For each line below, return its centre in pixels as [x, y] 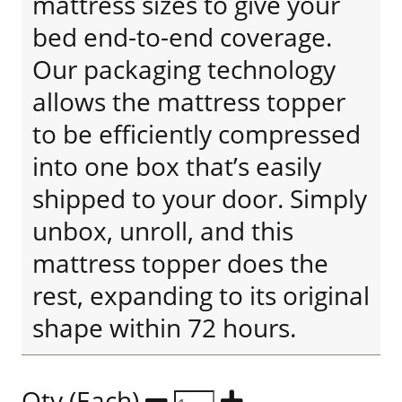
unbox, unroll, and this [163, 231]
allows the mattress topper [189, 101]
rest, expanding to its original [201, 295]
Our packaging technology [184, 69]
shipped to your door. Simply [200, 198]
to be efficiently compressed [197, 134]
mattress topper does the [180, 263]
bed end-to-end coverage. [182, 37]
